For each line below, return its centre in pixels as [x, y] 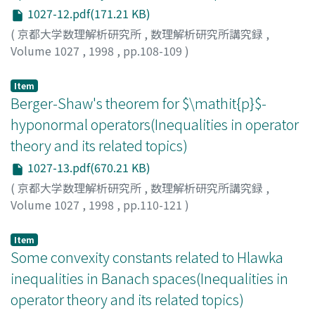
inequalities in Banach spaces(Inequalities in [149, 278]
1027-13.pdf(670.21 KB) [88, 167]
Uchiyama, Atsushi [58, 221]
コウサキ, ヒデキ [191, 67]
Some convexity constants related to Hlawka [147, 257]
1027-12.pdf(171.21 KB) [88, 14]
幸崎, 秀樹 [36, 67]
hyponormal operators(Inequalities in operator [155, 124]
